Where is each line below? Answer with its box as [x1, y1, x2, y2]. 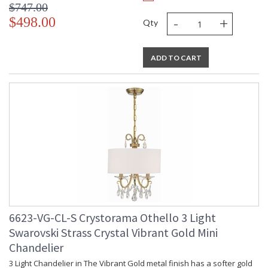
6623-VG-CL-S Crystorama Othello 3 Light [9, 210, 216, 226]
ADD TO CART [150, 53, 202, 63]
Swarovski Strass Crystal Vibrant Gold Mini [9, 225, 218, 240]
